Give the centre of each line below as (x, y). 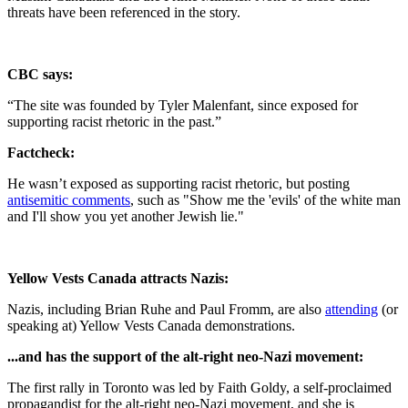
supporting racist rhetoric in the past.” (114, 121)
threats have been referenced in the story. (126, 12)
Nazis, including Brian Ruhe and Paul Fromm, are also (166, 309)
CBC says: (40, 74)
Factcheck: (41, 152)
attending (352, 309)
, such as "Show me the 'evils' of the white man (265, 199)
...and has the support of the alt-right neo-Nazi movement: (185, 356)
